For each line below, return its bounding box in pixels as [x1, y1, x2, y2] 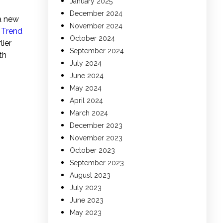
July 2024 [70, 59, 102, 68]
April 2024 [70, 97, 103, 105]
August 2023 [70, 171, 111, 180]
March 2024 [70, 109, 108, 117]
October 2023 [70, 146, 115, 155]
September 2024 [70, 47, 124, 55]
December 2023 [70, 121, 122, 130]
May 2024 [70, 84, 102, 93]
